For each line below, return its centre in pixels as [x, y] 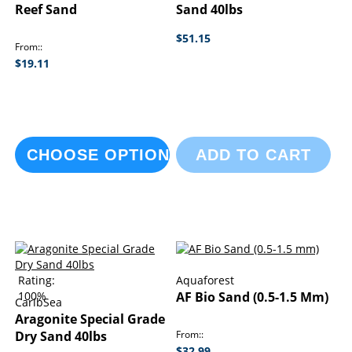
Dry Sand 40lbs [61, 336]
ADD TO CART [253, 155]
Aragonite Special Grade [90, 319]
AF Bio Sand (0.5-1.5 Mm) [252, 297]
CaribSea [38, 302]
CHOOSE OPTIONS [104, 155]
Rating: [37, 280]
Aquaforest [205, 280]
